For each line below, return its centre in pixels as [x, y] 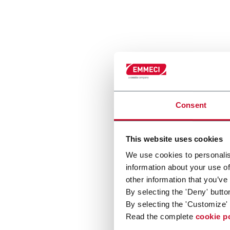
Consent [191, 105]
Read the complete [160, 217]
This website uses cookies [174, 139]
